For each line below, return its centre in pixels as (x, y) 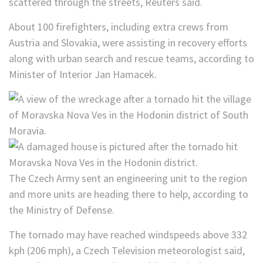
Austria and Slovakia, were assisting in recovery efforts (128, 43)
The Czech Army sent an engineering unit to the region (128, 178)
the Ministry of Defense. (62, 210)
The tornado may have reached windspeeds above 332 (128, 235)
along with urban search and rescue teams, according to (131, 59)
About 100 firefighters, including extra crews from (119, 27)
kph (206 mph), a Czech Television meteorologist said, (127, 251)
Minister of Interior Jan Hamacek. (83, 75)
